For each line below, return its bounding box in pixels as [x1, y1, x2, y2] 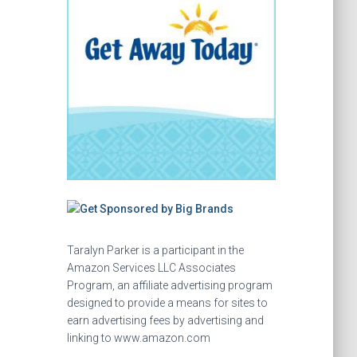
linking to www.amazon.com [66, 331, 210, 345]
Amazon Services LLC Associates [66, 261, 236, 275]
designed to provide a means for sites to [66, 296, 268, 310]
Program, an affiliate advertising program [66, 279, 273, 292]
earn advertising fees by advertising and [66, 314, 264, 328]
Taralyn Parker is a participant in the [66, 244, 244, 257]
